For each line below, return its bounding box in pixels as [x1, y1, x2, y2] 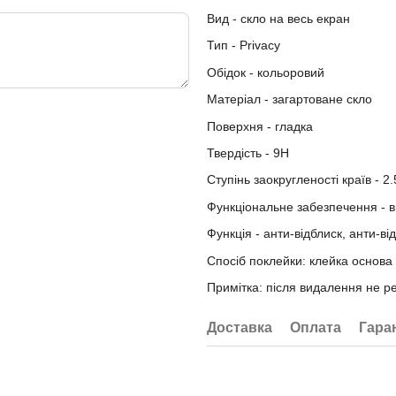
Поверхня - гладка [207, 118, 313, 133]
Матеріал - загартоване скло [207, 92, 372, 107]
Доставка [207, 320, 272, 336]
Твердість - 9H [207, 146, 289, 161]
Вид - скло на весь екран [207, 11, 350, 27]
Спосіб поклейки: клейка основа [207, 253, 392, 268]
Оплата [290, 320, 341, 336]
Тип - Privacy [207, 38, 284, 53]
